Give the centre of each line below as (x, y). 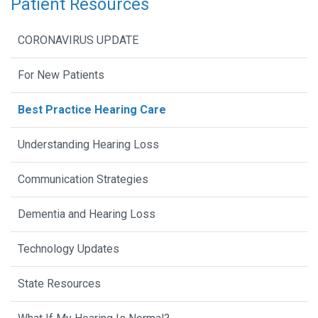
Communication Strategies (83, 179)
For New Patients (61, 75)
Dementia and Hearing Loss (87, 214)
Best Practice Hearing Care (92, 109)
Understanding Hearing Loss (88, 144)
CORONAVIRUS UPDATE (78, 40)
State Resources (59, 283)
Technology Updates (68, 248)
